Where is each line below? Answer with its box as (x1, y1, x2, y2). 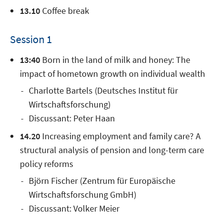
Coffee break (40, 5, 89, 17)
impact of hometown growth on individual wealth (20, 68, 205, 80)
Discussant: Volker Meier (29, 203, 119, 215)
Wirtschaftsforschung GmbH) (29, 189, 136, 201)
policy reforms (20, 158, 73, 170)
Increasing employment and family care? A (40, 130, 201, 142)
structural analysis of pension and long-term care (20, 144, 204, 156)
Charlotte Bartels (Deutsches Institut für (29, 85, 178, 97)
